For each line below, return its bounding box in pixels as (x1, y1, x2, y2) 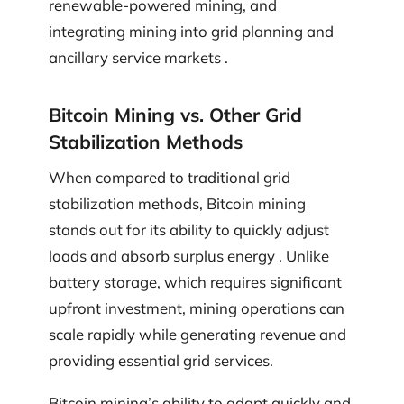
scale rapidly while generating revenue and (49, 324, 346, 344)
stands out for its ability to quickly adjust (49, 219, 329, 239)
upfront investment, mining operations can (49, 298, 344, 317)
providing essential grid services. (49, 350, 273, 370)
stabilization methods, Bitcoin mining (49, 193, 306, 213)
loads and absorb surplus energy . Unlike (49, 245, 329, 265)
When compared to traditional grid (49, 167, 290, 187)
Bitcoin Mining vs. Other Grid (49, 102, 302, 126)
